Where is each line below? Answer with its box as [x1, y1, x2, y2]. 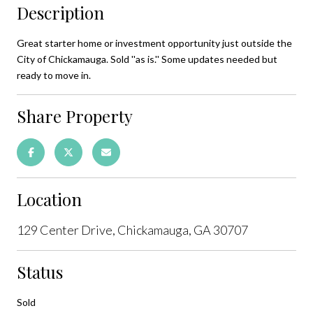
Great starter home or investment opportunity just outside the [17, 36, 292, 49]
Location [17, 187, 82, 210]
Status [17, 260, 63, 283]
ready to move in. [17, 68, 91, 81]
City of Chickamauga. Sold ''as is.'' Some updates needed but [17, 52, 277, 65]
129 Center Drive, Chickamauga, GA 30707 [17, 221, 248, 238]
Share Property [17, 104, 133, 127]
